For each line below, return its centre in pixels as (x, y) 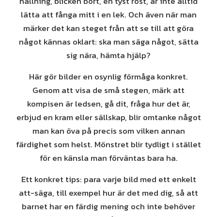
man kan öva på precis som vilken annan (108, 131)
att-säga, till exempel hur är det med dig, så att (108, 193)
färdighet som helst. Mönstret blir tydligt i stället (108, 144)
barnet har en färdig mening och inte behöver (108, 206)
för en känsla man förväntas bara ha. (108, 158)
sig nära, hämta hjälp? (108, 55)
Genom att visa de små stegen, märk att (108, 90)
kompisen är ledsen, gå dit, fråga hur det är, (108, 104)
